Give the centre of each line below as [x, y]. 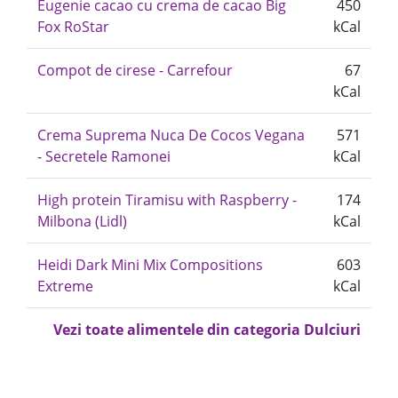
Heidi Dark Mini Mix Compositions [150, 265]
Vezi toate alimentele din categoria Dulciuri [207, 330]
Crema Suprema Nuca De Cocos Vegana [171, 135]
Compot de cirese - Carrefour [135, 70]
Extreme [65, 286]
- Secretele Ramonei [104, 156]
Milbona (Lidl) [82, 221]
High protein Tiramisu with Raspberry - [167, 200]
